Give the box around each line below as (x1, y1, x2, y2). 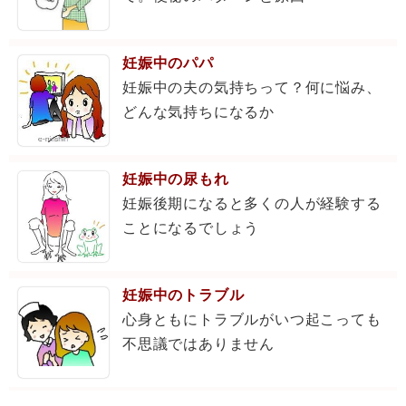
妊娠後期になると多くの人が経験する (122, 193, 382, 214)
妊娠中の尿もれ (122, 169, 229, 189)
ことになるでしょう (122, 217, 260, 238)
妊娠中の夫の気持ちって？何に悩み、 (122, 77, 382, 98)
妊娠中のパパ (122, 53, 214, 73)
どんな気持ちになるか (122, 101, 275, 122)
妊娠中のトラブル (122, 285, 245, 305)
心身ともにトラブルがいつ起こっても (122, 309, 382, 330)
